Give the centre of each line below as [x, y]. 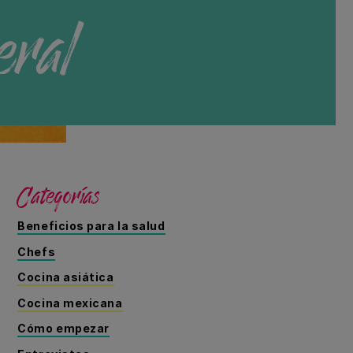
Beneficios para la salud [91, 226]
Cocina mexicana [70, 303]
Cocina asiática [66, 277]
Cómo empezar [63, 329]
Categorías [59, 194]
